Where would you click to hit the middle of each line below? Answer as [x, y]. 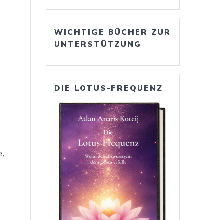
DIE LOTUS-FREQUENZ [109, 88]
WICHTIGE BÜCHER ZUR [113, 32]
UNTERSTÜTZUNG [98, 44]
